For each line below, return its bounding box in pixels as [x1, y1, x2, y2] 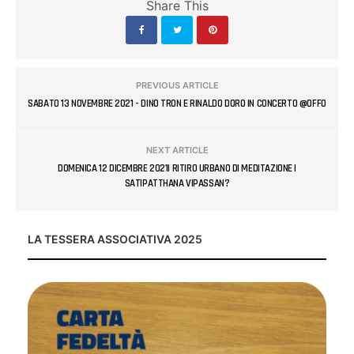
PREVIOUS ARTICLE [135, 79, 219, 91]
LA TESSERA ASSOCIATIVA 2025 [28, 232, 202, 246]
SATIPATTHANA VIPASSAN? [124, 176, 230, 190]
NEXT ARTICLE [145, 144, 209, 156]
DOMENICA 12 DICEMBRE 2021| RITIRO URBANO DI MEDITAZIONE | [57, 161, 297, 175]
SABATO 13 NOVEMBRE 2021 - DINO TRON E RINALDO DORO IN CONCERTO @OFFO [28, 96, 326, 110]
